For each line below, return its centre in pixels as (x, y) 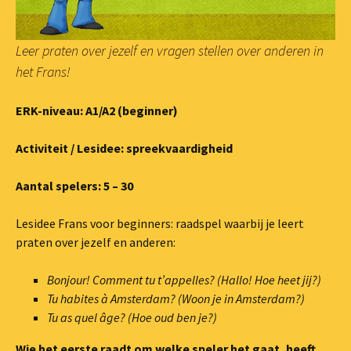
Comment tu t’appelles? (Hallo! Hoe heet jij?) (207, 279)
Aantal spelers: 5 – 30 (74, 185)
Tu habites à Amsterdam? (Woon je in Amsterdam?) (176, 298)
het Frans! (43, 71)
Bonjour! (69, 279)
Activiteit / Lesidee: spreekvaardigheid (124, 148)
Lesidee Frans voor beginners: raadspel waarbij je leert (160, 223)
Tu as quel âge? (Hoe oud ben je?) (133, 317)
